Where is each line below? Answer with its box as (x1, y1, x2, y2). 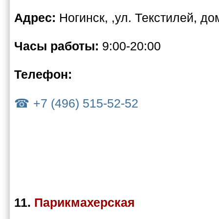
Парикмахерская (34, 196, 135, 210)
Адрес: (14, 11, 59, 25)
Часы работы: (14, 39, 102, 53)
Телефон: (14, 67, 72, 82)
